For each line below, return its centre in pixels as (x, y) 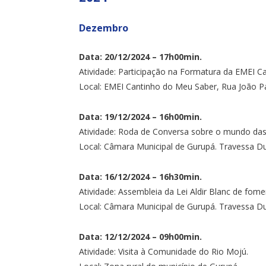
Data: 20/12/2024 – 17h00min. (140, 57)
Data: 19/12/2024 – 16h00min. (140, 116)
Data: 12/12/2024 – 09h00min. (140, 236)
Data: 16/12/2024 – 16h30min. (140, 176)
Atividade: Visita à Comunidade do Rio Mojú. (164, 251)
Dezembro (104, 28)
